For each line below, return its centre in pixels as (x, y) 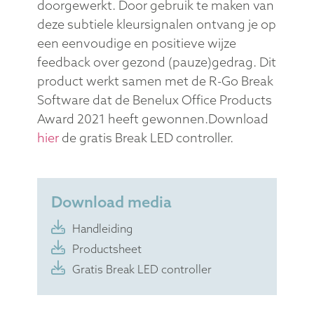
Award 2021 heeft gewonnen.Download (152, 118)
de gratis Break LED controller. (146, 137)
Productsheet (107, 249)
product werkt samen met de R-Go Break (155, 81)
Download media (111, 202)
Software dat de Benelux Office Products (154, 100)
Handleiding (102, 229)
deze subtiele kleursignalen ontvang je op (156, 24)
